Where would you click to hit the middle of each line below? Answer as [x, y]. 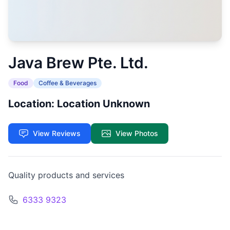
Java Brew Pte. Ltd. [78, 63]
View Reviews [57, 133]
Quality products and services [66, 175]
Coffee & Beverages [68, 83]
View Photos [137, 133]
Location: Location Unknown [79, 104]
